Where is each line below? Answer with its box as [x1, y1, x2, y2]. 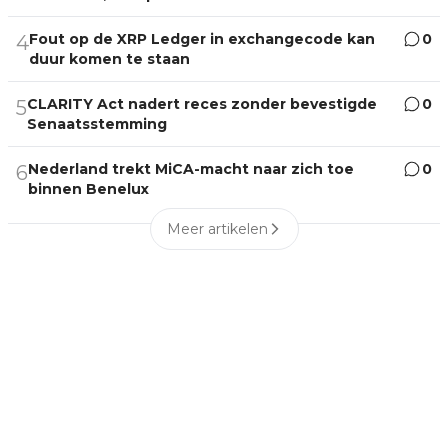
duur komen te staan [29, 49, 190, 68]
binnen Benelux [28, 179, 149, 198]
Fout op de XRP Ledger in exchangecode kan [29, 29, 375, 48]
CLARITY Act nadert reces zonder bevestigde [27, 94, 377, 113]
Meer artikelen [166, 219, 268, 238]
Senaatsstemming [27, 114, 167, 133]
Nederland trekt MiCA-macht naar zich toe [28, 159, 354, 178]
